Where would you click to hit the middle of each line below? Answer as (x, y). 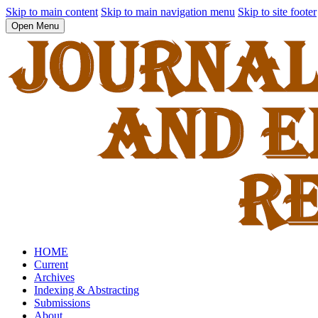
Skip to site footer (277, 12)
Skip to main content (52, 12)
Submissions (62, 303)
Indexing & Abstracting (87, 290)
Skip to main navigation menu (168, 12)
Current (51, 264)
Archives (54, 277)
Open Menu (35, 26)
